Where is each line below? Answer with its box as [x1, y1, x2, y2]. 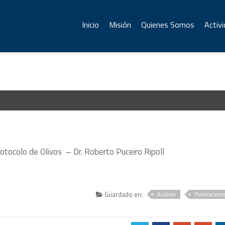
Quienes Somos [141, 19, 194, 31]
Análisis [157, 190, 176, 198]
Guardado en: [103, 189, 143, 199]
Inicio [82, 19, 99, 31]
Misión [109, 19, 131, 31]
